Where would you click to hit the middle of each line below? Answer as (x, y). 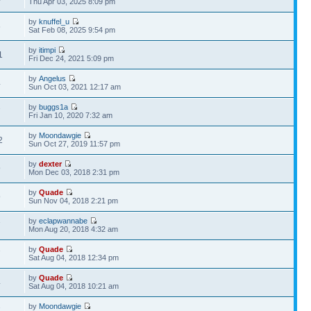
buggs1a (54, 107)
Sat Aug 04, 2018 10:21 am (74, 286)
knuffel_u (54, 21)
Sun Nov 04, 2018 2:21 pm (74, 200)
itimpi (48, 50)
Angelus (53, 78)
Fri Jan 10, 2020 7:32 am (71, 115)
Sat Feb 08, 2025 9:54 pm (72, 30)
